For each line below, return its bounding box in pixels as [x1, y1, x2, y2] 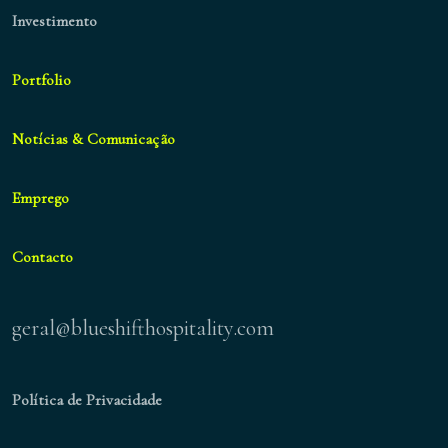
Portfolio [12, 70, 72, 91]
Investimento [12, 11, 98, 32]
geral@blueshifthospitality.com [12, 314, 275, 341]
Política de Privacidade [12, 389, 163, 410]
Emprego [12, 188, 70, 209]
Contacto [12, 247, 74, 268]
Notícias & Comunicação [12, 129, 176, 150]
